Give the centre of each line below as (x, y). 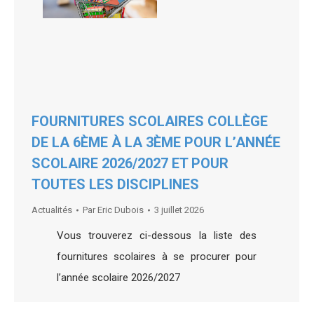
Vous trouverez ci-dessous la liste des (157, 236)
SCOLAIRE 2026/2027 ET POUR (130, 164)
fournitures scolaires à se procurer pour (157, 257)
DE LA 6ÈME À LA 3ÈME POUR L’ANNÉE (156, 143)
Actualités (52, 210)
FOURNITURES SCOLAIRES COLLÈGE (150, 122)
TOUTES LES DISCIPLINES (115, 185)
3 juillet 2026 (179, 210)
